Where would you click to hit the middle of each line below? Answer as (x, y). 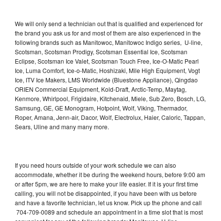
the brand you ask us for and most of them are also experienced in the (108, 33)
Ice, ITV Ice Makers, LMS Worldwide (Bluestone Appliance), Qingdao (106, 79)
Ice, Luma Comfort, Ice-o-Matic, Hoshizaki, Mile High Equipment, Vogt (107, 70)
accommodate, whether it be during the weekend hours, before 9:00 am (110, 174)
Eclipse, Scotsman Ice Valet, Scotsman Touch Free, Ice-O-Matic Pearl (107, 61)
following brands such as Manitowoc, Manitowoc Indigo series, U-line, (109, 42)
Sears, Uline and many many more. (63, 126)
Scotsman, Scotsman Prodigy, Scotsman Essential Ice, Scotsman (101, 51)
